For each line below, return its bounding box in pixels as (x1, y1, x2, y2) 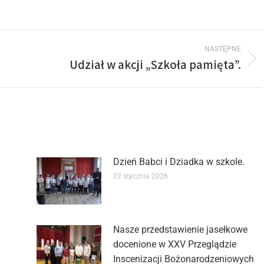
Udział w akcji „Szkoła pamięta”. (70, 56, 241, 72)
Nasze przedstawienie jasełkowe (113, 223, 247, 235)
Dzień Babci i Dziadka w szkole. (113, 156, 245, 167)
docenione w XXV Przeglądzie (113, 238, 236, 250)
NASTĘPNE (204, 44, 241, 53)
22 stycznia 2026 (113, 171, 168, 180)
